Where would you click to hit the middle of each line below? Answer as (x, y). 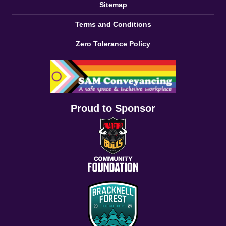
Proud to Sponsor (113, 109)
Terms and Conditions (113, 24)
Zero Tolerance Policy (113, 44)
